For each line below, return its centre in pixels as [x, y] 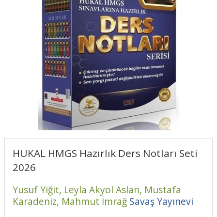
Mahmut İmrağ [94, 201]
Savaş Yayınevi [161, 201]
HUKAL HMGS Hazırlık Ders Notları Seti [105, 153]
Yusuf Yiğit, [38, 189]
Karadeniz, [37, 201]
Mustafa [163, 189]
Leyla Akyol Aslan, [104, 189]
